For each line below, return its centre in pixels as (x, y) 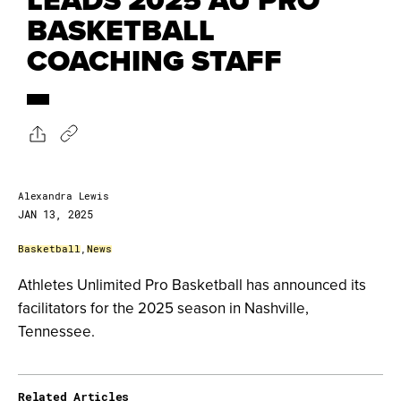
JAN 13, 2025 (55, 214)
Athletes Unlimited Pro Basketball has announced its (192, 285)
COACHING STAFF (154, 61)
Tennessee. (56, 332)
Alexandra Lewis (64, 196)
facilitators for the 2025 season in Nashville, (163, 308)
